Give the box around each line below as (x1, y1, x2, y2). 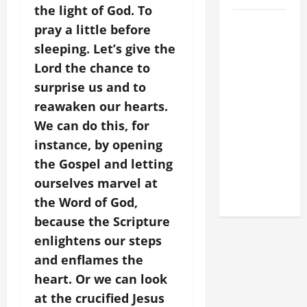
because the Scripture (34, 213, 170, 230)
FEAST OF (232, 66, 273, 82)
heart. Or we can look (34, 271, 167, 287)
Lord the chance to (34, 60, 150, 76)
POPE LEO (232, 14, 275, 31)
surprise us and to (34, 79, 146, 95)
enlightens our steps (34, 232, 162, 249)
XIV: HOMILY (232, 32, 286, 48)
